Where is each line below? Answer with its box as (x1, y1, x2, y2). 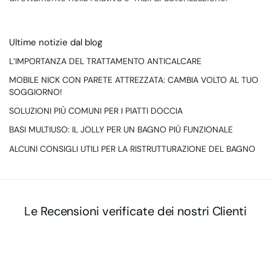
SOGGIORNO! (9, 86, 62, 97)
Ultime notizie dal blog (9, 36, 102, 49)
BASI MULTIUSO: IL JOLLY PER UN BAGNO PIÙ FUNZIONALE (9, 124, 233, 135)
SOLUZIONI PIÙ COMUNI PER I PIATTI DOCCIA (9, 105, 183, 117)
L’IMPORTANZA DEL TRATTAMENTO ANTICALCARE (9, 55, 201, 67)
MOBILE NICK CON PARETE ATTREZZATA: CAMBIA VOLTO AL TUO (9, 74, 258, 85)
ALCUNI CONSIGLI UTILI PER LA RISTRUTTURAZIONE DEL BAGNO (9, 143, 255, 154)
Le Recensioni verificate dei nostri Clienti (24, 203, 247, 219)
